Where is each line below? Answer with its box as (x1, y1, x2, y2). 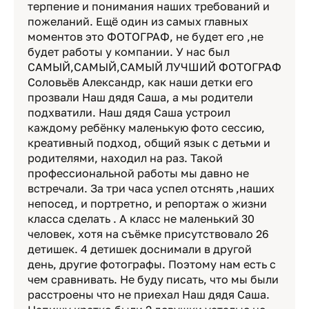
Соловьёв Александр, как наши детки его (28, 75, 253, 89)
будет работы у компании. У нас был (28, 45, 230, 59)
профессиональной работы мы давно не (28, 166, 249, 180)
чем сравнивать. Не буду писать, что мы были (28, 272, 279, 286)
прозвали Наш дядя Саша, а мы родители (28, 90, 253, 104)
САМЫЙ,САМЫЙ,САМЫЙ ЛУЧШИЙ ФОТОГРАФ (28, 60, 281, 74)
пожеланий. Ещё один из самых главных (28, 14, 248, 28)
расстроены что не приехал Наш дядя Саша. (28, 288, 270, 301)
